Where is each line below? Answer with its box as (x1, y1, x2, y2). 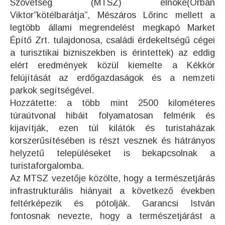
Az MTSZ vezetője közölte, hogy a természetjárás (10, 173, 215, 183)
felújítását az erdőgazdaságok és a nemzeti (10, 73, 215, 83)
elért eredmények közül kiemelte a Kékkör (10, 60, 215, 70)
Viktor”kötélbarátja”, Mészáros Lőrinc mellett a (10, 10, 215, 20)
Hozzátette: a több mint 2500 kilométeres (10, 98, 215, 108)
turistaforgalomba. (10, 161, 84, 171)
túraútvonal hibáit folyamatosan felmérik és (10, 110, 215, 121)
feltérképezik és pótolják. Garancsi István (10, 198, 215, 208)
